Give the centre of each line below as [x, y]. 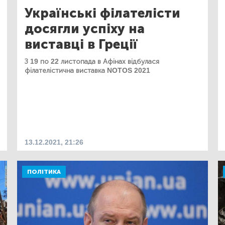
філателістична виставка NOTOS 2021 [87, 70]
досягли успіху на [85, 29]
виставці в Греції [81, 44]
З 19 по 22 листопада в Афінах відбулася [92, 61]
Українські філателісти [102, 13]
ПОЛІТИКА [44, 172]
